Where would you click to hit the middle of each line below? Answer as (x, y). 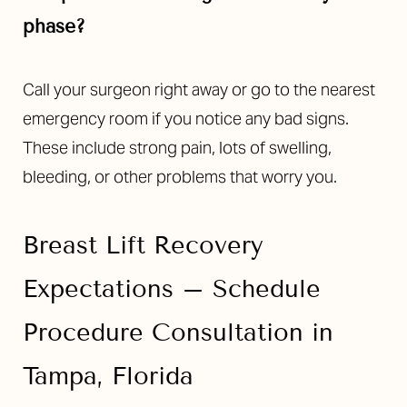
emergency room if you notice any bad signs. (186, 119)
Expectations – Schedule (172, 289)
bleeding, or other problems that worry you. (180, 177)
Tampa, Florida (108, 377)
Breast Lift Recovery (143, 246)
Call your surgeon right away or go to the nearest (199, 90)
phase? (54, 27)
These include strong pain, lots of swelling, (177, 148)
